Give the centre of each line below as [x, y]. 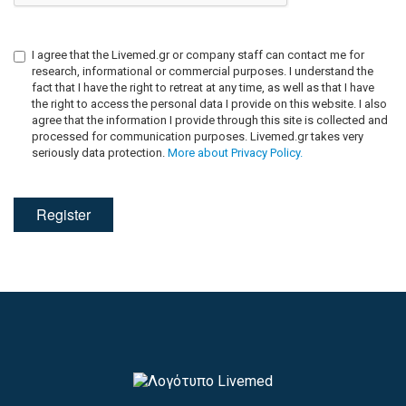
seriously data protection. [100, 153]
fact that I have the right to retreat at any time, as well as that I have [203, 87]
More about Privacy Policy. [235, 153]
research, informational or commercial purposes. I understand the [203, 71]
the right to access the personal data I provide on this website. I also [209, 104]
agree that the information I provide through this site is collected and [210, 120]
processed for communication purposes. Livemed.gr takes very [198, 136]
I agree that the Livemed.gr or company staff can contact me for [198, 55]
